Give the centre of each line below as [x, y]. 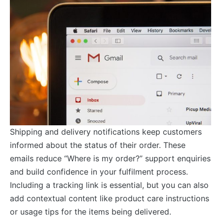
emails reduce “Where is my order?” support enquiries [110, 158]
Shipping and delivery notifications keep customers [106, 131]
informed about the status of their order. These [98, 145]
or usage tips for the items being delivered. [91, 211]
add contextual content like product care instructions [110, 198]
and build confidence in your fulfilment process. [99, 171]
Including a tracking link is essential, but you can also [109, 185]
